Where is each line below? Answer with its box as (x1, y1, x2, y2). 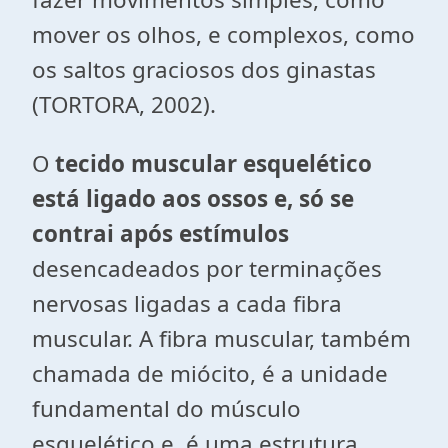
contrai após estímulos (32, 218, 289, 249)
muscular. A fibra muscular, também (32, 323, 411, 354)
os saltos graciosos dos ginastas (32, 54, 376, 85)
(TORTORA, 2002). (32, 89, 216, 120)
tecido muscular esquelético (55, 148, 372, 179)
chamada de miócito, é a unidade (32, 358, 388, 389)
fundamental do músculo (32, 393, 301, 424)
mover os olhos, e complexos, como (32, 19, 415, 50)
